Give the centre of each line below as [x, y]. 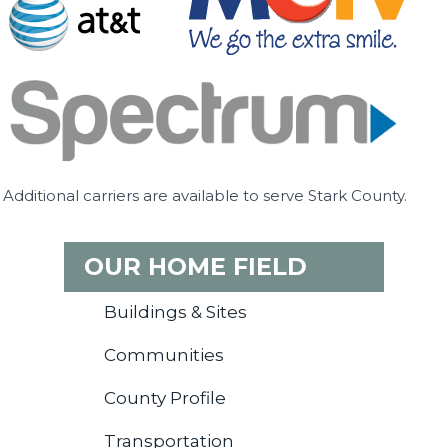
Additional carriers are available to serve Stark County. [205, 195]
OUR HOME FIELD [195, 266]
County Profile [164, 398]
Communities [163, 355]
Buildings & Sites [175, 312]
